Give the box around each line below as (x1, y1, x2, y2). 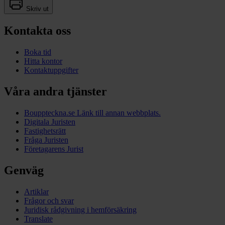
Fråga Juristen (24, 135, 68, 144)
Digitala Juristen (24, 117, 75, 126)
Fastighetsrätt (24, 126, 66, 135)
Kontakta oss (4, 24, 71, 38)
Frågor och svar (24, 196, 74, 205)
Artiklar (24, 187, 49, 196)
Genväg (4, 163, 44, 177)
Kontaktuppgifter (24, 66, 78, 75)
